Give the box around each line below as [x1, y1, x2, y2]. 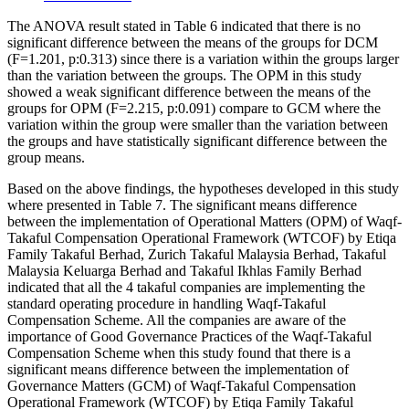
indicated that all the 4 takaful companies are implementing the [7, 278, 365, 295]
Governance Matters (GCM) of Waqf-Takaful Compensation [7, 377, 356, 393]
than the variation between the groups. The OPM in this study [7, 67, 362, 83]
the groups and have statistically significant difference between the [7, 132, 387, 149]
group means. [7, 149, 85, 165]
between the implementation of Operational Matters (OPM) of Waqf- [7, 213, 402, 229]
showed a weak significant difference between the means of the [7, 83, 371, 100]
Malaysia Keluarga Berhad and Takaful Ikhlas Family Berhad [7, 262, 362, 278]
